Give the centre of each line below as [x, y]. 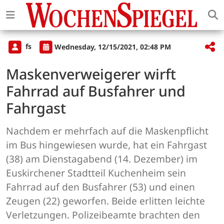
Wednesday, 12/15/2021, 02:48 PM [113, 46]
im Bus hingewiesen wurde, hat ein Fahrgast [106, 145]
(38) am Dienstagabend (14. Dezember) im [102, 159]
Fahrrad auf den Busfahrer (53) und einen [100, 187]
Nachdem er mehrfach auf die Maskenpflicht [107, 131]
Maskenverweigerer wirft [91, 74]
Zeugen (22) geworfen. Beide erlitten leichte [105, 201]
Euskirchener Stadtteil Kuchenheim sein [96, 173]
